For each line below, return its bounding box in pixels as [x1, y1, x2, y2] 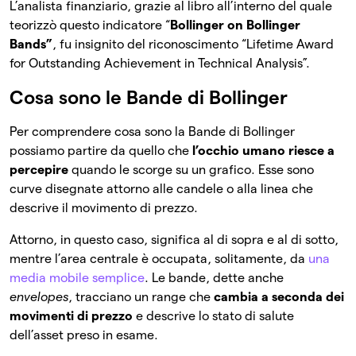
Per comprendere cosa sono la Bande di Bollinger [10, 125, 295, 139]
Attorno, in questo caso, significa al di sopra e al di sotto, [10, 233, 339, 247]
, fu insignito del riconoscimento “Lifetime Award [52, 37, 334, 52]
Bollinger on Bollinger [170, 18, 300, 33]
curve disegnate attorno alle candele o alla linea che [10, 182, 313, 196]
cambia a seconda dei [214, 290, 344, 304]
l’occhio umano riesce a [192, 144, 335, 158]
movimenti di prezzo [10, 309, 133, 323]
